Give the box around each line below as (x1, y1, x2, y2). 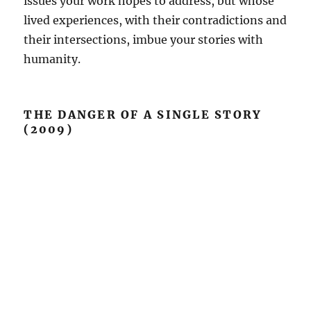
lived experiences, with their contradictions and (24, 12, 287, 27)
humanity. (24, 51, 81, 66)
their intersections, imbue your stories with (24, 32, 264, 47)
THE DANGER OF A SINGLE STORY (24, 107, 262, 121)
